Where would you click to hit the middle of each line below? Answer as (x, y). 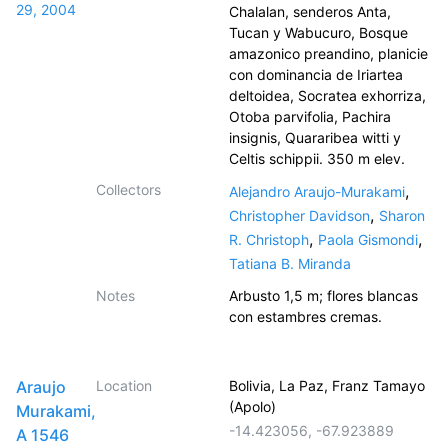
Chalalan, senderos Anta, (310, 11)
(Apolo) (252, 406)
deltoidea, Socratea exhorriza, (327, 95)
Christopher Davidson (299, 215)
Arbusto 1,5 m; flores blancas (323, 295)
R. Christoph (269, 239)
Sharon (402, 215)
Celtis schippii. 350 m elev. (317, 158)
